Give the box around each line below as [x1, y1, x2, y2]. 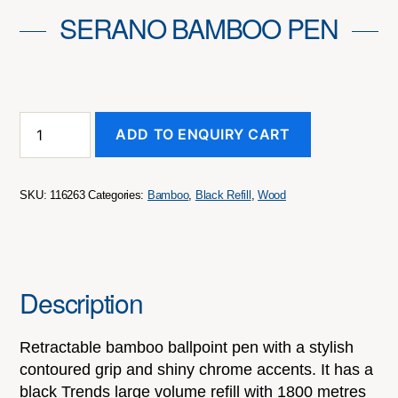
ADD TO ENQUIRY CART [115, 125, 291, 144]
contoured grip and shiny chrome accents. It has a [20, 361, 374, 379]
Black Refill [195, 189, 251, 203]
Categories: [88, 189, 147, 203]
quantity [19, 158, 68, 174]
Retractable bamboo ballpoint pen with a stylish [20, 338, 354, 357]
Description [20, 283, 143, 322]
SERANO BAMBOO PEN [60, 8, 338, 47]
